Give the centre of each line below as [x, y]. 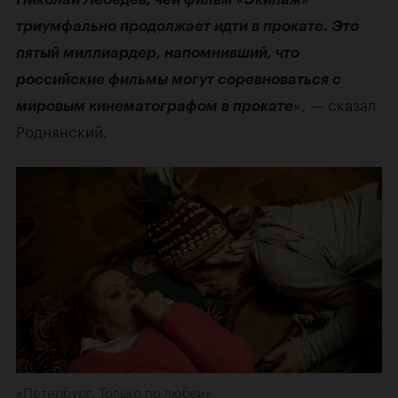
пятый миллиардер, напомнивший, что [158, 52]
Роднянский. [62, 129]
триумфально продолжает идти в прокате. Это [187, 25]
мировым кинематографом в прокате [155, 105]
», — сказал [334, 103]
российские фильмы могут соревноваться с [179, 79]
